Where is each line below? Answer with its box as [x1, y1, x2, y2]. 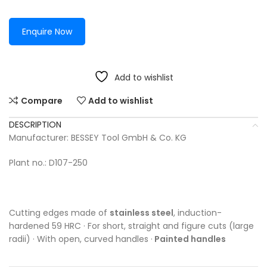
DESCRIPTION [9, 119, 61, 131]
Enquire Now [22, 26, 72, 38]
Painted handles [153, 233, 226, 245]
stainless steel [110, 207, 173, 219]
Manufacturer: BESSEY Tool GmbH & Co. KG [9, 132, 187, 144]
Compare [20, 94, 63, 107]
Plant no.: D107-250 [9, 157, 88, 169]
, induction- [173, 207, 222, 219]
